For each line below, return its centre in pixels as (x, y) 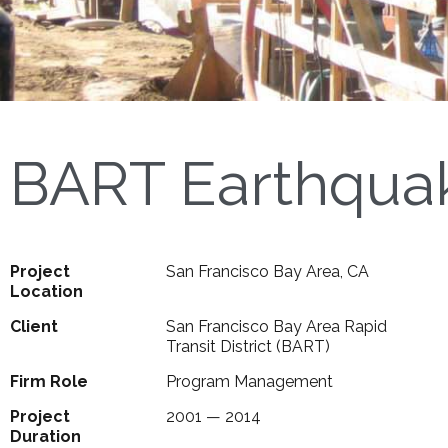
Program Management (249, 382)
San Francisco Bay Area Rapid (276, 327)
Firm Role (49, 382)
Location (46, 292)
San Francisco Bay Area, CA (267, 272)
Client (34, 327)
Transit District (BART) (247, 347)
